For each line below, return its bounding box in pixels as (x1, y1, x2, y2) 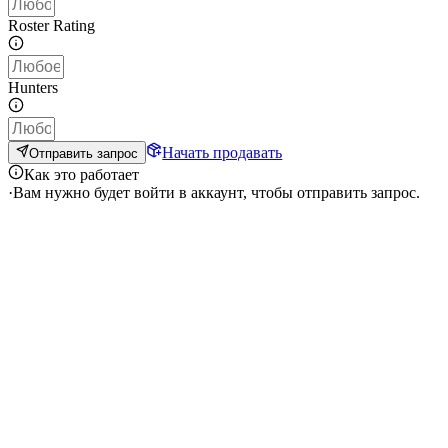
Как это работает (24, 165, 139, 183)
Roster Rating (8, 17, 95, 35)
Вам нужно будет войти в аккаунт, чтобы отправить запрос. (13, 183, 420, 201)
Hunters (8, 79, 58, 97)
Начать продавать (162, 143, 283, 161)
